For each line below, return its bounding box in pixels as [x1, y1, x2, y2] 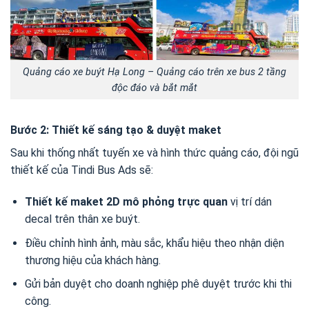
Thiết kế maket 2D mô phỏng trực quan [24, 195, 228, 209]
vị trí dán [227, 195, 272, 209]
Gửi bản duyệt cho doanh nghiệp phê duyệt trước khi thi [24, 277, 292, 291]
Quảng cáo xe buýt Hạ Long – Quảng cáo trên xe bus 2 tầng [23, 66, 286, 78]
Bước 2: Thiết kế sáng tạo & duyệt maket [10, 123, 221, 137]
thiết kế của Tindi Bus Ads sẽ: [10, 163, 153, 177]
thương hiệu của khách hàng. [24, 253, 161, 267]
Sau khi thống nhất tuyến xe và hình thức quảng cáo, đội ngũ [10, 146, 299, 160]
